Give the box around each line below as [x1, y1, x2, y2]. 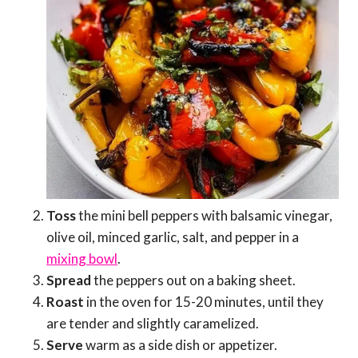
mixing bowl [46, 250, 117, 268]
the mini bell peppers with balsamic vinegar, [76, 207, 332, 225]
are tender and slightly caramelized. [46, 315, 259, 332]
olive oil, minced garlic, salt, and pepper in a [46, 229, 299, 246]
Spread [46, 272, 91, 289]
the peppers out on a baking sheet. [91, 272, 296, 289]
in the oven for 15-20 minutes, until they [84, 293, 324, 311]
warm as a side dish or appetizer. [83, 336, 277, 354]
